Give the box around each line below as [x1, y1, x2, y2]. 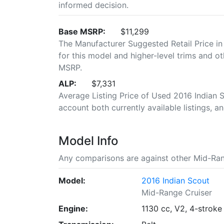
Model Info [58, 133, 118, 148]
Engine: [58, 203, 88, 213]
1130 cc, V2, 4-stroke [141, 203, 222, 213]
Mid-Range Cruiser [141, 187, 212, 197]
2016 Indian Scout [141, 175, 210, 185]
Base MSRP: [58, 26, 105, 36]
